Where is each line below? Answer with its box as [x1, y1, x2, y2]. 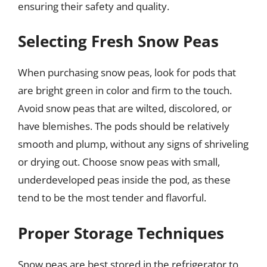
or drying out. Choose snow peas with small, [18, 155, 220, 169]
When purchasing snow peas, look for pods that [18, 66, 236, 79]
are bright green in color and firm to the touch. [18, 83, 232, 97]
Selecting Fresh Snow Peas [18, 30, 219, 52]
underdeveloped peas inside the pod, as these [18, 173, 231, 187]
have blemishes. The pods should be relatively [18, 119, 229, 133]
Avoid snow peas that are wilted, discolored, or [18, 101, 232, 115]
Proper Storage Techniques [18, 222, 224, 244]
